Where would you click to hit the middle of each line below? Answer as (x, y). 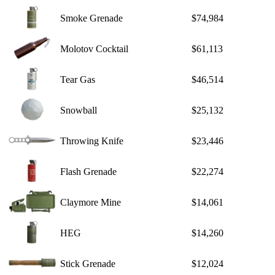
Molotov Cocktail (94, 49)
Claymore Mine (91, 203)
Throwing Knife (92, 141)
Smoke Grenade (91, 18)
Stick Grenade (88, 264)
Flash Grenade (88, 172)
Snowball (79, 110)
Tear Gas (78, 80)
